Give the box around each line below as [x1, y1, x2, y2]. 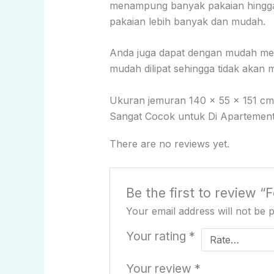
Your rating [126, 228, 190, 243]
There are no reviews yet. [109, 138, 229, 150]
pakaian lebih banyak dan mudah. [109, 15, 265, 28]
